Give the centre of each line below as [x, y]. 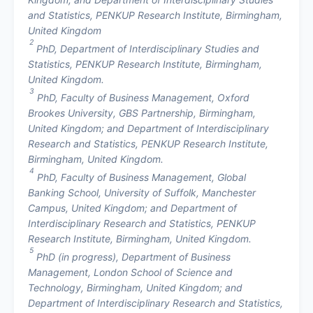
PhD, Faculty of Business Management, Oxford [143, 97]
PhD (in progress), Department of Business [133, 256]
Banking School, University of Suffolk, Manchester [142, 192]
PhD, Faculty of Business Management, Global [141, 177]
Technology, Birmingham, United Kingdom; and [135, 287]
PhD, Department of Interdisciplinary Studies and [148, 48]
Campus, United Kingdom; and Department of [132, 208]
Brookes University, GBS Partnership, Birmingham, [142, 112]
